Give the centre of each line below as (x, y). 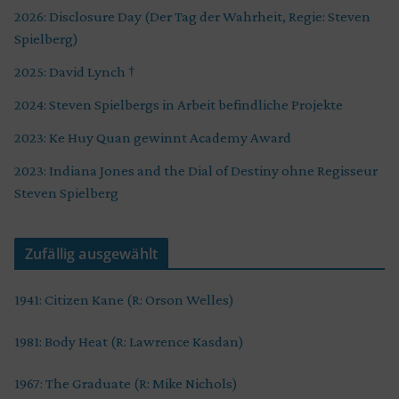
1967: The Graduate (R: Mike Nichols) (126, 383)
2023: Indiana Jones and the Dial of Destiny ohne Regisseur (196, 170)
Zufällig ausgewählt (92, 253)
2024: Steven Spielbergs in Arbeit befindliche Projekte (179, 104)
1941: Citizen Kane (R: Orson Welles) (124, 299)
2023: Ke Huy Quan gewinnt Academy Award (153, 137)
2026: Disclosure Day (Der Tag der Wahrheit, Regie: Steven (192, 16)
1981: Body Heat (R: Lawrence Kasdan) (129, 341)
